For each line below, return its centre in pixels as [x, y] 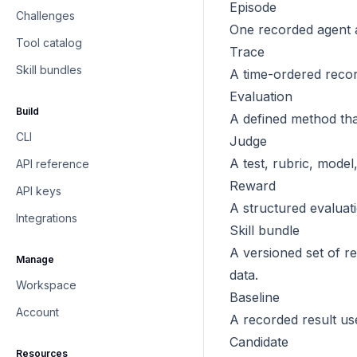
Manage [35, 259]
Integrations [47, 218]
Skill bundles [49, 70]
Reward [253, 186]
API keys [39, 191]
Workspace [46, 285]
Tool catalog [49, 43]
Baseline [255, 297]
